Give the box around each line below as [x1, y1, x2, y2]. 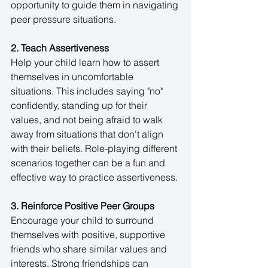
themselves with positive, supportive [11, 228, 167, 240]
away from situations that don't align [11, 127, 166, 140]
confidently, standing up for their [11, 99, 150, 111]
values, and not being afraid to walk [11, 113, 165, 126]
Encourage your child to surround [11, 214, 156, 226]
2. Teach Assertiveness [11, 41, 109, 54]
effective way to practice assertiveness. [11, 170, 180, 183]
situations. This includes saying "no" [11, 84, 165, 97]
